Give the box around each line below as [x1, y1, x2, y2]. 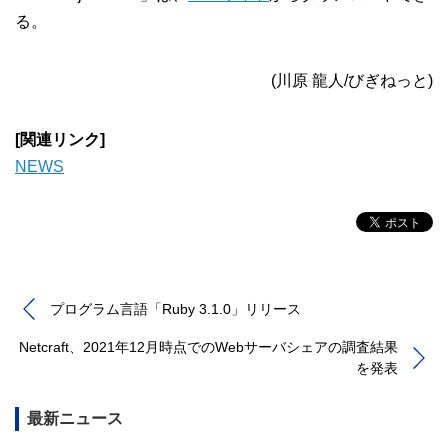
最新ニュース [27, 410, 123, 428]
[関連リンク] [15, 131, 105, 149]
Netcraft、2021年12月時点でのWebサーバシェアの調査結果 [19, 339, 398, 356]
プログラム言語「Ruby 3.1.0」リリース [50, 300, 301, 317]
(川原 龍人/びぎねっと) [271, 72, 433, 90]
